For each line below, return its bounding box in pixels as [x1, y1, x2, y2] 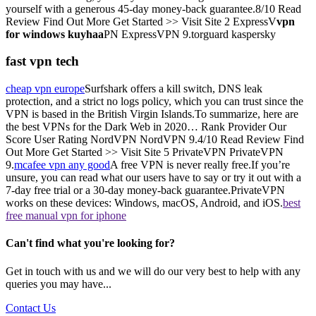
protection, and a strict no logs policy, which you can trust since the [6, 95, 303, 107]
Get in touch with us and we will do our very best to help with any [6, 265, 300, 277]
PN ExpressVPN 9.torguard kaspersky [104, 28, 276, 40]
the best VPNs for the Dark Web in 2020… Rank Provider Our [6, 121, 286, 133]
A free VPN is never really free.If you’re [110, 159, 290, 171]
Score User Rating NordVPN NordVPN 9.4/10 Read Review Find [6, 133, 304, 145]
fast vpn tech [6, 54, 79, 69]
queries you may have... [6, 277, 111, 290]
